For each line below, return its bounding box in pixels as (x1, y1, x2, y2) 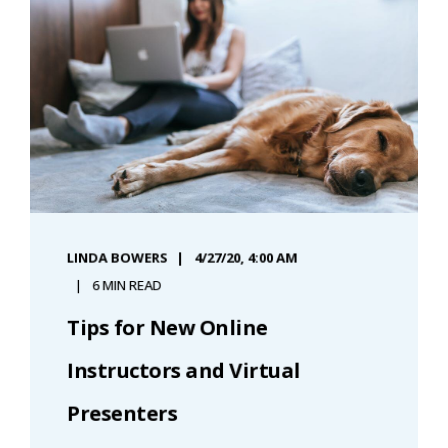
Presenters (66, 399, 178, 427)
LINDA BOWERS (66, 248, 168, 267)
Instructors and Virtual (66, 356, 301, 384)
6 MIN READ (92, 275, 162, 294)
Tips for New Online (66, 313, 268, 341)
